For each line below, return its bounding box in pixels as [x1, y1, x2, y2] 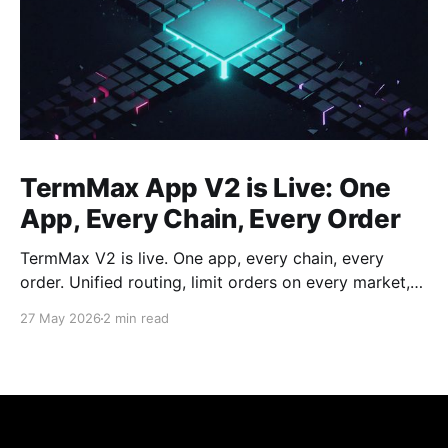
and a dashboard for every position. [20, 296, 292, 317]
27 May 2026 [20, 310, 101, 327]
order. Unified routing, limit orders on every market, [20, 272, 410, 293]
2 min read [103, 310, 169, 327]
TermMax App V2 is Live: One [20, 172, 391, 204]
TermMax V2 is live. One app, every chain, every [20, 248, 384, 269]
